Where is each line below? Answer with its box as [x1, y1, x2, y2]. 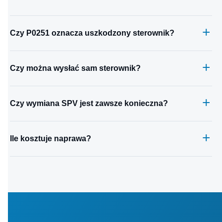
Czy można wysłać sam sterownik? [10, 64, 141, 73]
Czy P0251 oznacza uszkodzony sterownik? [10, 29, 174, 38]
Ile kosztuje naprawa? [10, 134, 91, 143]
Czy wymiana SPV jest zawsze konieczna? [10, 99, 168, 108]
